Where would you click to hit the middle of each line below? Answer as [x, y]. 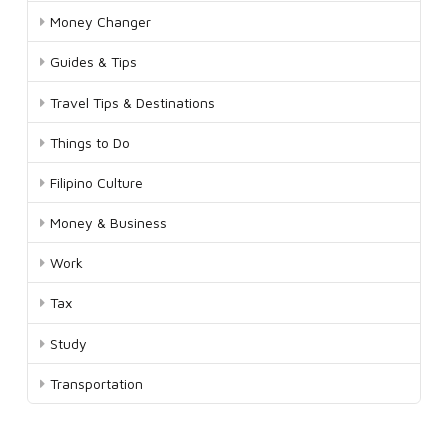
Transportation [97, 383]
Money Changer [101, 22]
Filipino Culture [97, 182]
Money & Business [109, 223]
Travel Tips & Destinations [133, 102]
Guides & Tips [94, 62]
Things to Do [90, 142]
